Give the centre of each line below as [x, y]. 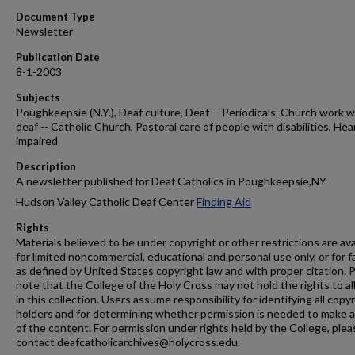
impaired [37, 141]
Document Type [55, 17]
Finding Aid [224, 202]
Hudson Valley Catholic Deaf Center [106, 202]
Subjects [38, 97]
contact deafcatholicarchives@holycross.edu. [128, 342]
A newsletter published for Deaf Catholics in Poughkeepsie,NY [171, 181]
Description [46, 166]
